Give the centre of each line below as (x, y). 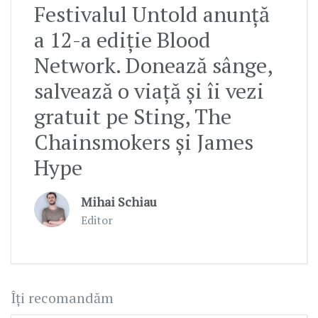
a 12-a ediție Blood (122, 40)
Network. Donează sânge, (153, 66)
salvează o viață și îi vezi (149, 91)
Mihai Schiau (119, 202)
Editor (97, 220)
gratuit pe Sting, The (133, 117)
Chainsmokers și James (144, 142)
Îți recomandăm (62, 298)
